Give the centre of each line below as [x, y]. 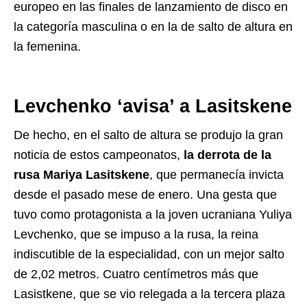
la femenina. [47, 47]
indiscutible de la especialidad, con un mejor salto [149, 254]
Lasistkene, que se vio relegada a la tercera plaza [149, 294]
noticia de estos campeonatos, [97, 155]
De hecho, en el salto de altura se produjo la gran [148, 135]
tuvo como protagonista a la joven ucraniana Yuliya [153, 214]
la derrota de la [226, 155]
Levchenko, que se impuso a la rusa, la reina [136, 234]
